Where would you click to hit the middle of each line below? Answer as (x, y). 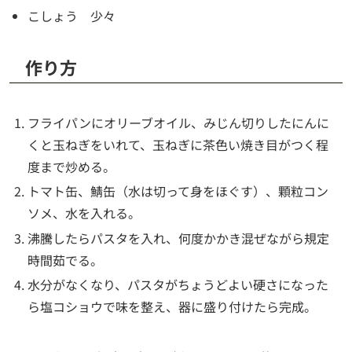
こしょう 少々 (72, 16)
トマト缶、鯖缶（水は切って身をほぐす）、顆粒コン (178, 191)
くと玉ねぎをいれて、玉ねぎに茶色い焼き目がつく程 (178, 145)
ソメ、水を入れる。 (84, 213)
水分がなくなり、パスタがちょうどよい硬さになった (178, 284)
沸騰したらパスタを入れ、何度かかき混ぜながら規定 (179, 238)
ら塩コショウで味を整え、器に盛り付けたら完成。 (172, 306)
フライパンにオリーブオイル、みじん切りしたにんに (179, 123)
